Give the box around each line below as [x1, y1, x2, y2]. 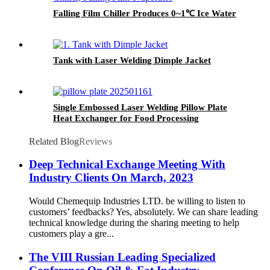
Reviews [79, 136, 112, 146]
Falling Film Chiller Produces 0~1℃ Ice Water [53, 8, 236, 18]
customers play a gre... [29, 228, 114, 239]
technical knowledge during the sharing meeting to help [29, 218, 239, 228]
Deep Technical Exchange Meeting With [29, 158, 225, 171]
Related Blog [29, 136, 79, 146]
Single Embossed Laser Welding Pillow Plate [53, 102, 227, 112]
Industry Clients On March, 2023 [29, 171, 193, 184]
